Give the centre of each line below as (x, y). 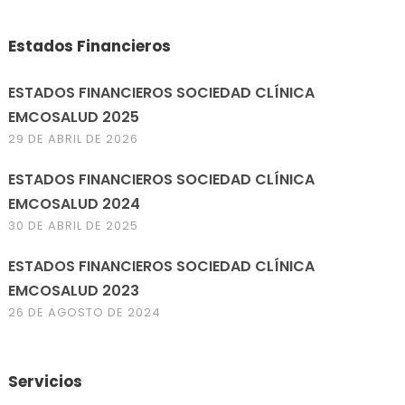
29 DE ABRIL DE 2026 (74, 139)
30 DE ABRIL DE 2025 (74, 226)
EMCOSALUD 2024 (75, 204)
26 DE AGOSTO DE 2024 (85, 312)
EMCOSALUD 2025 (74, 117)
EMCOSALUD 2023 (74, 291)
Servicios (46, 381)
